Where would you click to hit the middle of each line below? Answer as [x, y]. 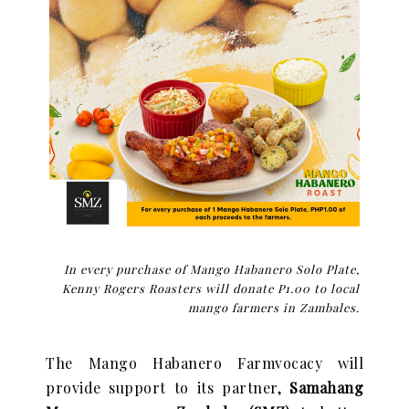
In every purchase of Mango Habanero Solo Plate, [212, 269]
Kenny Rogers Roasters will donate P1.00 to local [211, 288]
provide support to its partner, [168, 388]
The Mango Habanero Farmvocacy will [204, 363]
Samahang [326, 388]
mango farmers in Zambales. [274, 307]
